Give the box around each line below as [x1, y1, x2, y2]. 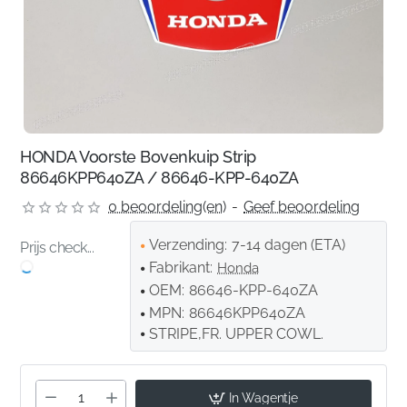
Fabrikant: [149, 259, 213, 277]
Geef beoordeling [243, 198, 361, 216]
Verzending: [149, 236, 228, 254]
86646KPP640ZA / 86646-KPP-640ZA [20, 168, 299, 188]
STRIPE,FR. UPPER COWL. [149, 325, 324, 343]
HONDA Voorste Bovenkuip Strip [20, 147, 256, 167]
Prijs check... [20, 239, 94, 257]
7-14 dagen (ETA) [232, 236, 346, 254]
